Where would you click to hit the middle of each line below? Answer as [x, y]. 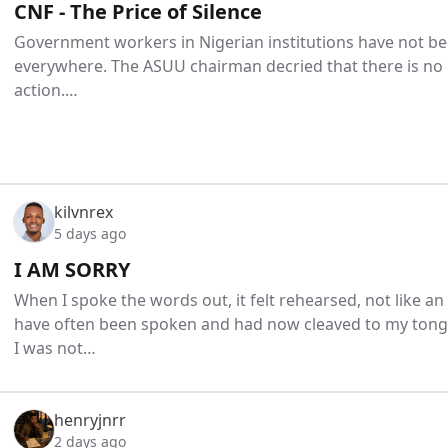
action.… [46, 90]
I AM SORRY [72, 269]
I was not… [55, 347]
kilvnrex [83, 211]
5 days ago [90, 233]
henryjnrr [90, 419]
